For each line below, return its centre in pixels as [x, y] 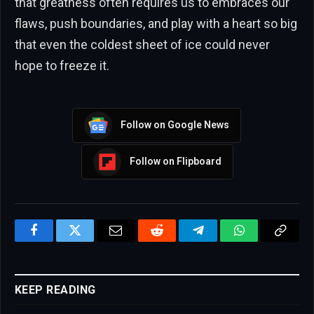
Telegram [221, 241]
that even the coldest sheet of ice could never [142, 44]
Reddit [173, 241]
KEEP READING [55, 289]
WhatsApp [265, 241]
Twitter [92, 241]
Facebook [57, 241]
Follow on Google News [175, 125]
